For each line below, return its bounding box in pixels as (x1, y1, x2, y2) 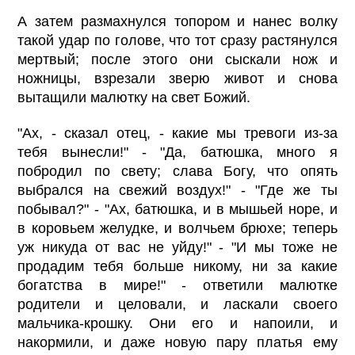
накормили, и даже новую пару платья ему (17, 334, 338, 351)
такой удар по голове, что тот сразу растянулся (17, 32, 338, 49)
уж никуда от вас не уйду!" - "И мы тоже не (17, 239, 338, 256)
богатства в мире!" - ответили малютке (17, 277, 338, 294)
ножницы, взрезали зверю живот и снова (17, 71, 338, 87)
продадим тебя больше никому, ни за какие (17, 258, 338, 275)
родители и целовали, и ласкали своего (17, 296, 338, 313)
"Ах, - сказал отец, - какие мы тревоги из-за (17, 125, 338, 142)
